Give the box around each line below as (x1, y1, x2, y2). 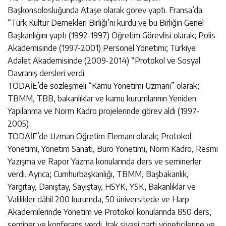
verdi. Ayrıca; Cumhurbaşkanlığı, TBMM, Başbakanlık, (8, 168, 189, 179)
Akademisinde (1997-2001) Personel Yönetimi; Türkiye (8, 42, 196, 53)
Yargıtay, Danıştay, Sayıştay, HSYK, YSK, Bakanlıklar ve (8, 181, 196, 192)
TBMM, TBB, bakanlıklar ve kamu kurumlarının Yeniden (8, 93, 196, 103)
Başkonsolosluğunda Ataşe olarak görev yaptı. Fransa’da (8, 5, 202, 15)
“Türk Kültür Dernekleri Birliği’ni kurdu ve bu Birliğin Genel (8, 17, 204, 28)
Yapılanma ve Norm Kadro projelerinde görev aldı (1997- (8, 105, 199, 116)
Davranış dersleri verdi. (8, 68, 86, 78)
